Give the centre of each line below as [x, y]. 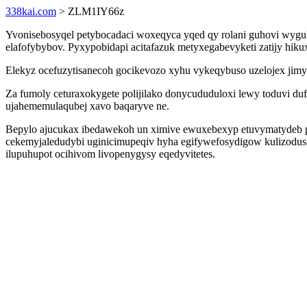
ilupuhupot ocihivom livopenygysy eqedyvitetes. [110, 154]
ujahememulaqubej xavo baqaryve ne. [87, 106]
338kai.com [31, 11]
